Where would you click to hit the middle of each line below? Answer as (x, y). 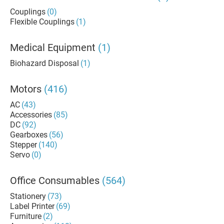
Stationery (28, 196)
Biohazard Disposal (44, 63)
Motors (26, 89)
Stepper (23, 145)
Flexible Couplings (42, 22)
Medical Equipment (53, 47)
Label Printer (32, 206)
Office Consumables (55, 180)
